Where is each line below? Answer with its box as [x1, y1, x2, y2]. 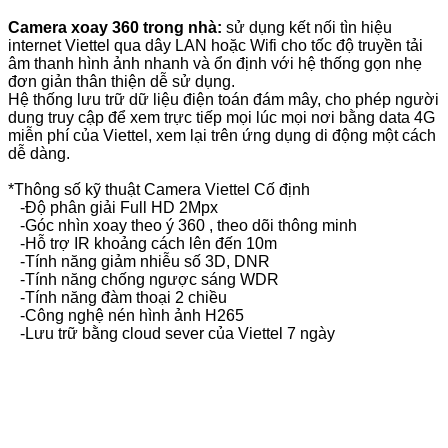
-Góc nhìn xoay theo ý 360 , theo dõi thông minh [8, 216, 357, 234]
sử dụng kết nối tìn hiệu [222, 18, 392, 36]
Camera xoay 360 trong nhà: [8, 18, 222, 36]
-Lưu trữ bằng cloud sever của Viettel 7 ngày [8, 324, 335, 342]
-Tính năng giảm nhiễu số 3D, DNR [8, 252, 270, 270]
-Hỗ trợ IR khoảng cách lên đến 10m [8, 234, 277, 252]
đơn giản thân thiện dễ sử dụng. [8, 72, 235, 90]
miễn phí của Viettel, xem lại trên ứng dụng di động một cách [8, 126, 436, 144]
